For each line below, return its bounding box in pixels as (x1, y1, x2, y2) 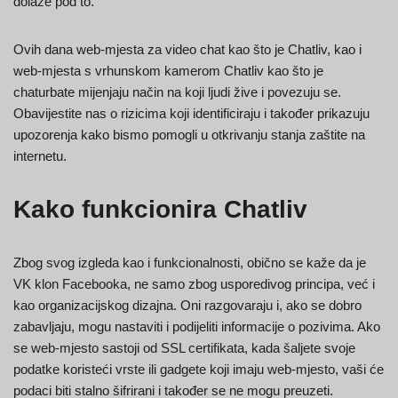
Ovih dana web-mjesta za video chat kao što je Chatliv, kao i (13, 42, 362, 58)
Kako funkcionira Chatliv (13, 195, 307, 224)
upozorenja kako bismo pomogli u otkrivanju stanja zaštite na (13, 127, 365, 143)
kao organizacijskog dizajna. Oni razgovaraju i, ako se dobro (13, 298, 362, 314)
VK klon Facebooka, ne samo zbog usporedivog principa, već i (13, 276, 375, 292)
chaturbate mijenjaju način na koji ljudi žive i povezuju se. (13, 84, 341, 100)
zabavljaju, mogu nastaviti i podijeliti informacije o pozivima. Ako (13, 319, 380, 335)
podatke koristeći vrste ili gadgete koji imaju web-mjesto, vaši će (13, 362, 384, 378)
